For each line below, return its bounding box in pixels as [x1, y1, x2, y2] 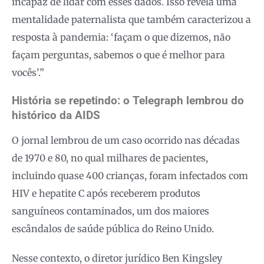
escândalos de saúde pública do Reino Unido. [12, 222, 214, 235]
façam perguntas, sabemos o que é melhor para [12, 48, 225, 61]
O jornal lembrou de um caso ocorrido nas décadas [12, 134, 240, 146]
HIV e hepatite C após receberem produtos [12, 187, 200, 199]
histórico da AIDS [12, 108, 100, 122]
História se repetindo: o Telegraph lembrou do [12, 93, 244, 107]
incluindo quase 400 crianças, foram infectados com [12, 169, 248, 181]
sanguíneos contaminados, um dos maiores [12, 204, 209, 217]
